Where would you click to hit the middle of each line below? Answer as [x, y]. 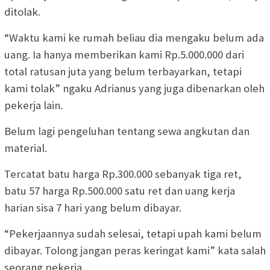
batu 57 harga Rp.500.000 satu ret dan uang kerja [120, 191]
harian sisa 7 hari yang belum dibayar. [93, 208]
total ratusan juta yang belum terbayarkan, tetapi [123, 72]
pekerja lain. [33, 105]
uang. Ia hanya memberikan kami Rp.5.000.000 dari [124, 55]
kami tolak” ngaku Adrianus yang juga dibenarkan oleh [134, 89]
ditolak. [22, 12]
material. [26, 148]
